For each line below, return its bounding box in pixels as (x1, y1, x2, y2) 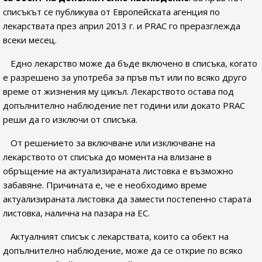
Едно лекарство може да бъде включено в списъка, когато (11, 57, 258, 69)
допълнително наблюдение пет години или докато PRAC (3, 99, 245, 111)
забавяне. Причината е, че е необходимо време (3, 179, 207, 191)
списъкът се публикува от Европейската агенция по (3, 6, 220, 18)
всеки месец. (3, 34, 57, 46)
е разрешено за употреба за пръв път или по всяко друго (3, 71, 247, 83)
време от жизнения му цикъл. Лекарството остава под (3, 85, 234, 97)
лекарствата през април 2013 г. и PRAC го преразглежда (3, 20, 240, 32)
